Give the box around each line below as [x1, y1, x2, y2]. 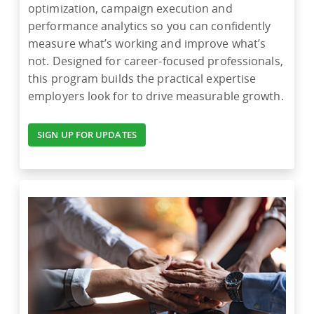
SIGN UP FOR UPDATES [37, 128, 137, 142]
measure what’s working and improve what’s [28, 36, 266, 52]
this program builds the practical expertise [28, 71, 257, 87]
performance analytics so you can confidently [28, 18, 271, 34]
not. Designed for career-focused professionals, [28, 53, 283, 69]
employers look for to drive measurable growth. [28, 88, 284, 104]
